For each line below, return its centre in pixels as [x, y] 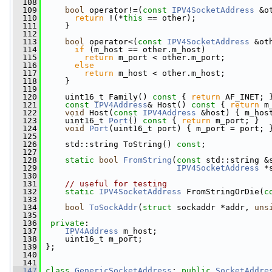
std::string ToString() [109, 144]
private [67, 223]
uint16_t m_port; [92, 239]
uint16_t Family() [94, 97]
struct [157, 207]
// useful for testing [116, 184]
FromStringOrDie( [223, 192]
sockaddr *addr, [213, 207]
